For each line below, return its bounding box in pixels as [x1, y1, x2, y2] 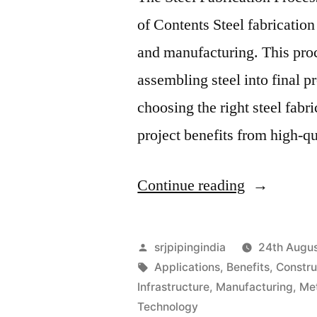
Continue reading [137, 175, 246, 195]
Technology [137, 299, 199, 313]
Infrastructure [137, 279, 210, 294]
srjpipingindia [154, 240, 226, 254]
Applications [154, 260, 221, 274]
